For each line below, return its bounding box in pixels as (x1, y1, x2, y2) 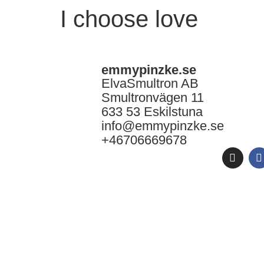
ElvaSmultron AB (101, 76, 199, 91)
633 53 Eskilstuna (101, 104, 203, 119)
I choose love (60, 6, 198, 32)
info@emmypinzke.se (101, 118, 224, 133)
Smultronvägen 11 (101, 90, 204, 105)
